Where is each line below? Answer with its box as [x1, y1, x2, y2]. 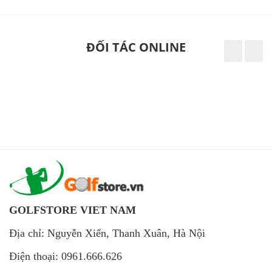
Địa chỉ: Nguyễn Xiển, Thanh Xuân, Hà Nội [9, 226, 205, 239]
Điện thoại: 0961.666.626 [9, 250, 122, 262]
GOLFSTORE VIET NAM [9, 203, 136, 216]
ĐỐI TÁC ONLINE [86, 38, 186, 55]
